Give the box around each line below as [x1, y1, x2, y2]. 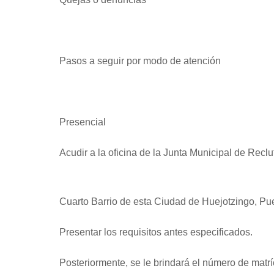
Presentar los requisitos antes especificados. [59, 226, 253, 237]
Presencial [59, 116, 108, 127]
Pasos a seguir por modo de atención [59, 55, 221, 66]
